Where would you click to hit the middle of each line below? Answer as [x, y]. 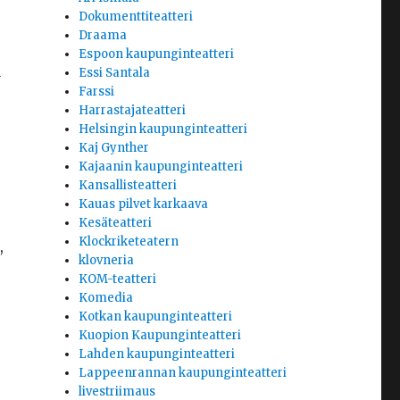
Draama [103, 36]
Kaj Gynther [114, 148]
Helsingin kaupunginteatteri [163, 129]
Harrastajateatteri [133, 111]
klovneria [107, 261]
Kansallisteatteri [128, 186]
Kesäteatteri [116, 223]
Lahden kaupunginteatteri [157, 354]
